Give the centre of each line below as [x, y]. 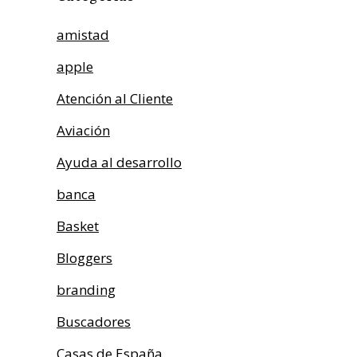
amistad [83, 35]
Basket [78, 226]
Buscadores [94, 322]
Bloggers [84, 258]
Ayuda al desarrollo [119, 162]
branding [86, 290]
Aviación [83, 130]
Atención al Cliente [115, 98]
